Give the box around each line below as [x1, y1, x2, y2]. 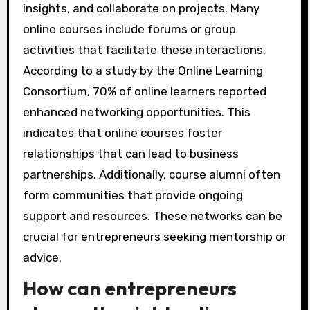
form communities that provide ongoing [22, 188, 243, 202]
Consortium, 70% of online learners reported [22, 84, 266, 98]
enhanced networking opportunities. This [22, 104, 250, 119]
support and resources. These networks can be [22, 208, 282, 223]
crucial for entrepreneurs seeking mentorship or [22, 229, 286, 244]
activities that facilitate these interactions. [22, 42, 266, 57]
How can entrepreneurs [22, 276, 237, 301]
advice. [22, 250, 62, 264]
